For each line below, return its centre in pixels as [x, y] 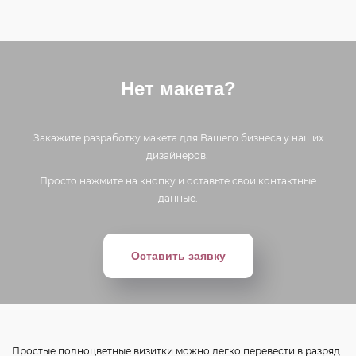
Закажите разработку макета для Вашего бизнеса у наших [178, 137]
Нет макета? [178, 88]
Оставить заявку [178, 255]
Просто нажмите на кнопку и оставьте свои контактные [178, 180]
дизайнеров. [178, 155]
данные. [178, 198]
